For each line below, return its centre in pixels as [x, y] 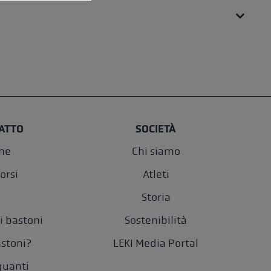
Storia [156, 198]
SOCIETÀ [156, 129]
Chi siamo [156, 152]
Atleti [156, 175]
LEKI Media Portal [156, 243]
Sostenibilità [156, 220]
